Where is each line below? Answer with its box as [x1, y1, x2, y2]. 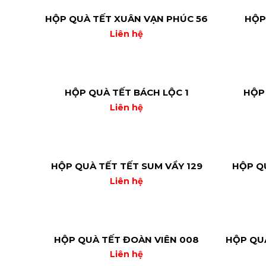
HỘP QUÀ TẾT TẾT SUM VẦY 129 [50, 160, 202, 172]
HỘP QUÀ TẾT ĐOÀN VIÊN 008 [54, 233, 199, 245]
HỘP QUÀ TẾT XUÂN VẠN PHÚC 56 [45, 13, 208, 25]
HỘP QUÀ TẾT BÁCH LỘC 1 [64, 87, 189, 99]
